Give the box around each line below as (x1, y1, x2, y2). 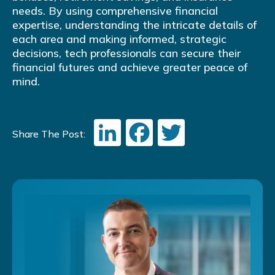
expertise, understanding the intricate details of (12, 18, 257, 33)
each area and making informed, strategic (12, 32, 227, 47)
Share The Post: (12, 128, 85, 141)
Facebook (153, 117, 238, 142)
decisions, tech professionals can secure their (12, 46, 241, 61)
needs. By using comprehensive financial (12, 4, 218, 18)
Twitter (185, 117, 251, 142)
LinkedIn (121, 117, 195, 142)
